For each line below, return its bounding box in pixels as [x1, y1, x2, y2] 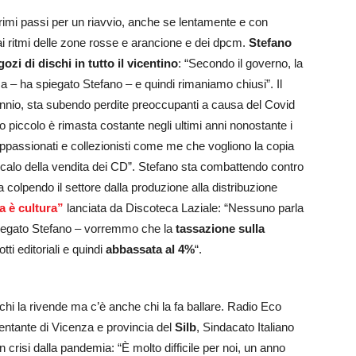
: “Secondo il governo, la [178, 56, 303, 70]
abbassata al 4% [106, 242, 195, 256]
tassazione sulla [176, 221, 265, 235]
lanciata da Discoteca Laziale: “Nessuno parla [64, 200, 304, 215]
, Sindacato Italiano [196, 319, 294, 334]
